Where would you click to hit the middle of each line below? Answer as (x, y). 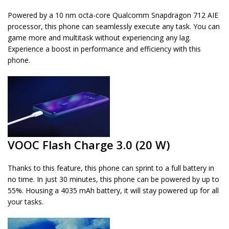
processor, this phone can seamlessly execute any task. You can (114, 27)
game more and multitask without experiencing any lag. (99, 38)
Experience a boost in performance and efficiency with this (104, 49)
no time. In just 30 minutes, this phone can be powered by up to (113, 179)
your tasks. (26, 202)
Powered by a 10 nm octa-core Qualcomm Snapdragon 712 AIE (113, 15)
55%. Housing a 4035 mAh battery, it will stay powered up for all (113, 191)
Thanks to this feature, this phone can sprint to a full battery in (111, 168)
